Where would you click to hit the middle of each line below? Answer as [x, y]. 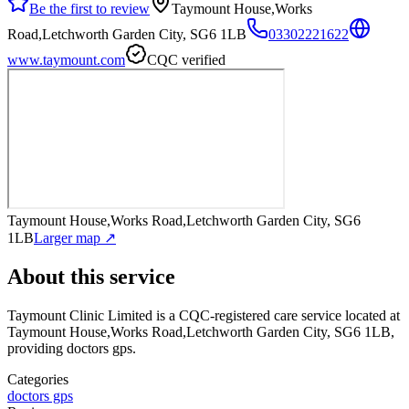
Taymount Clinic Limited [80, 315]
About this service [91, 276]
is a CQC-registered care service [247, 315]
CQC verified [186, 59]
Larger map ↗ [75, 237]
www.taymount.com [66, 59]
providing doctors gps [70, 348]
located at [371, 315]
